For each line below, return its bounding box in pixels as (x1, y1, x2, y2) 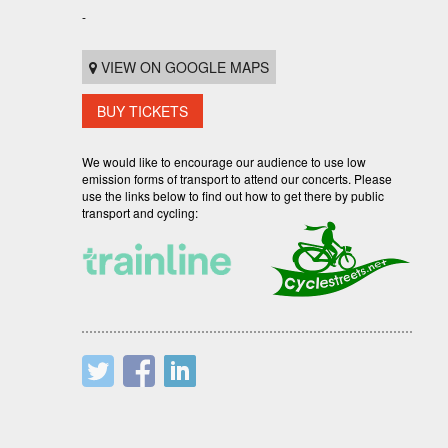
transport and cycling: (82, 204, 198, 222)
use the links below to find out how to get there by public (82, 187, 384, 205)
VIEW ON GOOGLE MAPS (97, 57, 269, 78)
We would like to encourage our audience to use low (82, 153, 366, 171)
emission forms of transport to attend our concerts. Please (82, 170, 392, 188)
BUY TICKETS (97, 101, 188, 122)
